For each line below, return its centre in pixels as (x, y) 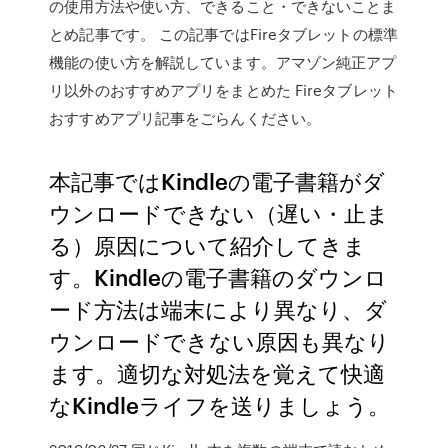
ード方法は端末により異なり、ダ (218, 308)
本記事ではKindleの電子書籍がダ (217, 180)
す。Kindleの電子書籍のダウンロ (218, 276)
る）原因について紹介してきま (208, 244)
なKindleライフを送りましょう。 (220, 404)
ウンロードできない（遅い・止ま (219, 212)
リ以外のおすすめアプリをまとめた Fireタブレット (223, 90)
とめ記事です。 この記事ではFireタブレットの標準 (223, 34)
